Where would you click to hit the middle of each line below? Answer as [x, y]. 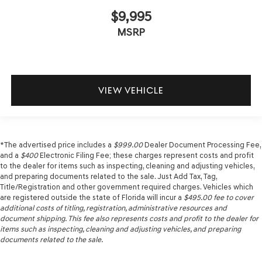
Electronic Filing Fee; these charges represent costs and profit [146, 156]
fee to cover [233, 198]
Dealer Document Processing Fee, [202, 145]
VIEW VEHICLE [131, 90]
